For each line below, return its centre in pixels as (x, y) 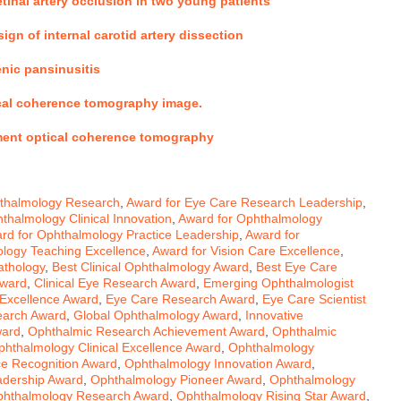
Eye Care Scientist (314, 299)
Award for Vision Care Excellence (246, 250)
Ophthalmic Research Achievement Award (146, 331)
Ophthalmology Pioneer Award (176, 379)
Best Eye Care (297, 266)
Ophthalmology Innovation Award (218, 363)
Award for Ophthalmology (250, 218)
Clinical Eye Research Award (115, 282)
